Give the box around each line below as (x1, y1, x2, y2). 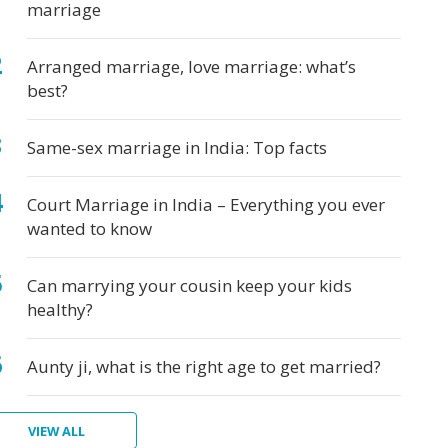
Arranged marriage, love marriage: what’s (27, 55, 357, 79)
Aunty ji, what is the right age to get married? (27, 355, 382, 379)
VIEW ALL (28, 421, 86, 440)
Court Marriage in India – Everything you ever (27, 193, 386, 217)
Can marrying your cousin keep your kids (27, 274, 353, 298)
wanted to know (27, 217, 153, 241)
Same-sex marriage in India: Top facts (27, 136, 328, 160)
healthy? (27, 298, 94, 322)
